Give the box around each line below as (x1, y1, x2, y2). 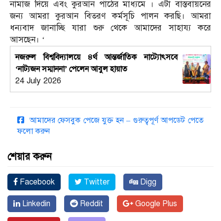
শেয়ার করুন (7, 150, 52, 163)
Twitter (82, 177, 110, 187)
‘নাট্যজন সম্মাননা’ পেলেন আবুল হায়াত (15, 64, 127, 74)
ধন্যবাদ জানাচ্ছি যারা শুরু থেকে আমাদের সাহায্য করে (10, 23, 211, 34)
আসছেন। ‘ (10, 35, 45, 45)
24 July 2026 (15, 75, 61, 86)
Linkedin (20, 199, 50, 209)
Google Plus (133, 199, 177, 209)
